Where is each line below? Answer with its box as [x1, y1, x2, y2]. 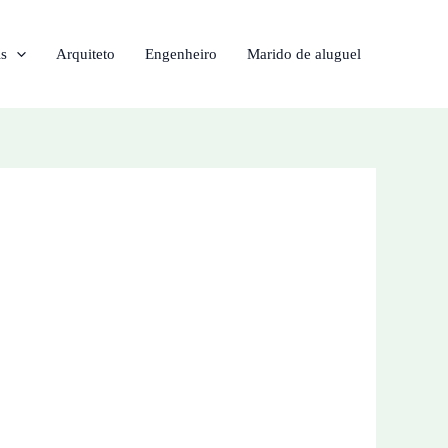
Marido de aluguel [247, 45, 361, 62]
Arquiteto [56, 45, 115, 62]
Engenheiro [145, 45, 217, 62]
